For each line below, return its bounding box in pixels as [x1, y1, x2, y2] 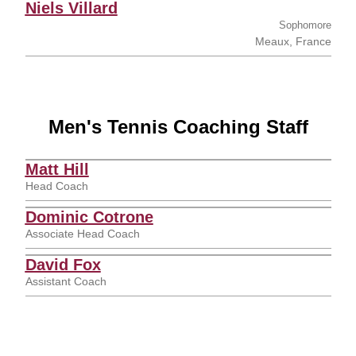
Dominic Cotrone [25, 208, 153, 226]
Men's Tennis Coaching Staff [48, 116, 308, 137]
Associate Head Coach [25, 227, 140, 240]
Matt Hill [25, 161, 89, 178]
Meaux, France [254, 35, 331, 48]
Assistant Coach [25, 275, 106, 288]
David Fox [25, 256, 101, 273]
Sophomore [278, 19, 331, 31]
